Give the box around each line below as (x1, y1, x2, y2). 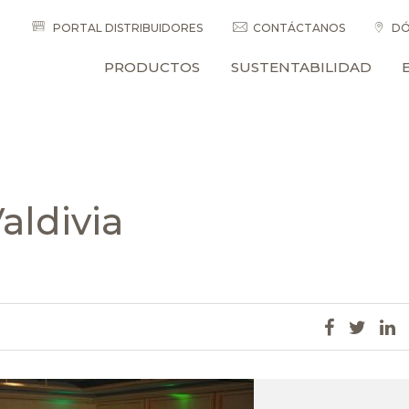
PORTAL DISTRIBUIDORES (49, 21, 203, 35)
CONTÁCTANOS (252, 21, 345, 35)
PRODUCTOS (104, 58, 201, 76)
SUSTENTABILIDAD (230, 58, 372, 76)
